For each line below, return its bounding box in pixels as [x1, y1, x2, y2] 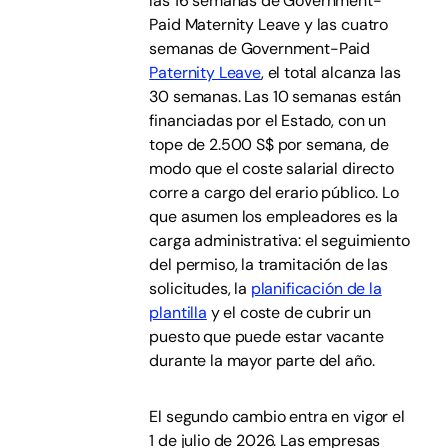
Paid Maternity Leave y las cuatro [149, 14, 389, 35]
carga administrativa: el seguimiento [149, 230, 410, 251]
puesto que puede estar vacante [149, 326, 384, 347]
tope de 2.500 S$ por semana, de [149, 134, 389, 155]
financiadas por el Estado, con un [149, 110, 387, 131]
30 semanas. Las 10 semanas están [149, 86, 402, 107]
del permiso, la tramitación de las [149, 254, 388, 275]
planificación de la [250, 278, 382, 299]
